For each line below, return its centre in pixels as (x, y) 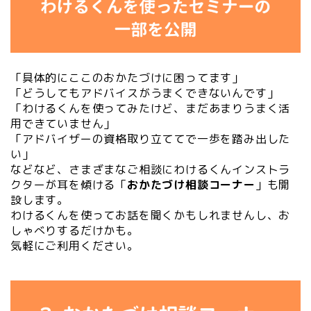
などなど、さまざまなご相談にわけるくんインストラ (151, 170)
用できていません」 (63, 124)
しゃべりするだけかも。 (75, 231)
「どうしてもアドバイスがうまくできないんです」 (145, 93)
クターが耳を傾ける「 (69, 185)
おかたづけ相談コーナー (191, 185)
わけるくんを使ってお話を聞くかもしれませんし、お (151, 216)
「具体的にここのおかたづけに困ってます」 (127, 78)
